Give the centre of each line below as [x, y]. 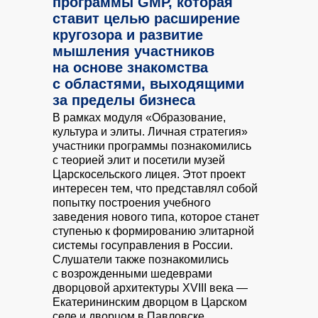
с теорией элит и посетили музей [139, 160]
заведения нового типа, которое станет [156, 217]
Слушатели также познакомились [141, 259]
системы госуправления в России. [143, 245]
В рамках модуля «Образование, [139, 117]
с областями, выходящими [148, 84]
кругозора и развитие [128, 35]
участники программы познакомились [152, 146]
